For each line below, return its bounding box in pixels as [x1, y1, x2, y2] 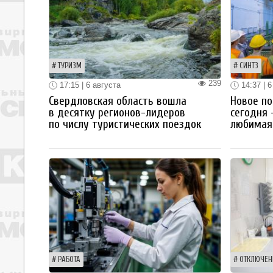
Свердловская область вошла [49, 94, 186, 108]
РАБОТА [58, 255, 80, 264]
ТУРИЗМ [58, 61, 82, 70]
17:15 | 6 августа [57, 80, 121, 90]
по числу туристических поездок [49, 118, 201, 132]
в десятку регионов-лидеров [49, 106, 185, 120]
